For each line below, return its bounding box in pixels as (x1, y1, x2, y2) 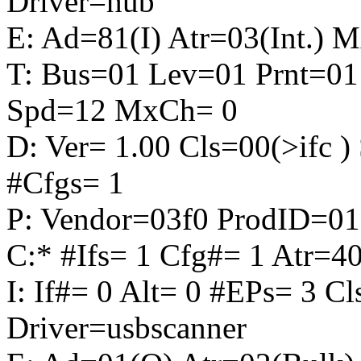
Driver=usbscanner (6, 310, 247, 346)
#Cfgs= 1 (6, 165, 124, 201)
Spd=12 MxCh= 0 (6, 93, 238, 128)
